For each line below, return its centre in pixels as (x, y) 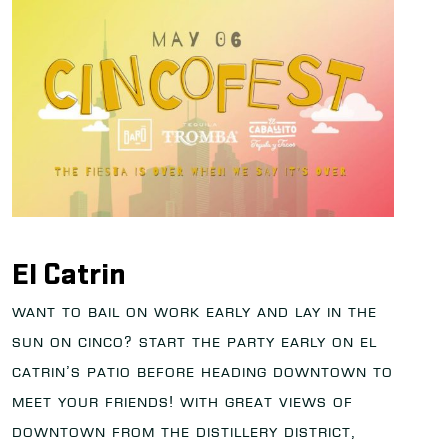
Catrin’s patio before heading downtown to (202, 371)
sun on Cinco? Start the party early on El (194, 341)
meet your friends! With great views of (182, 401)
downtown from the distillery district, (184, 431)
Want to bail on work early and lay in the (194, 311)
